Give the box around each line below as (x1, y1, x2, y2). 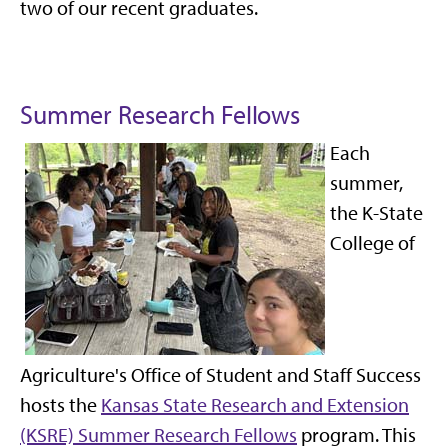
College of (330, 230, 415, 255)
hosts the (20, 392, 101, 417)
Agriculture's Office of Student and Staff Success (20, 362, 421, 387)
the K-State (330, 200, 423, 225)
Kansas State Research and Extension (101, 392, 409, 417)
